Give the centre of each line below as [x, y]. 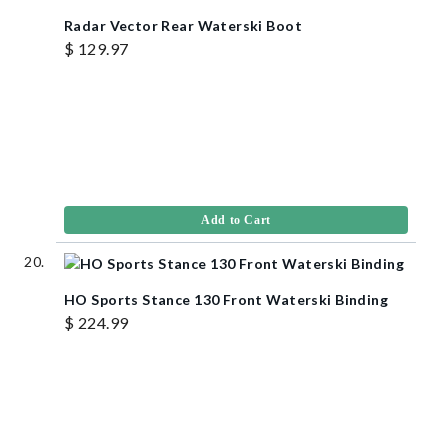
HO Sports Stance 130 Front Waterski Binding [226, 299]
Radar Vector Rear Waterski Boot [183, 25]
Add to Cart [236, 219]
